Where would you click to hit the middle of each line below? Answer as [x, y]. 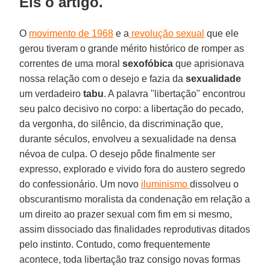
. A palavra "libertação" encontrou [175, 93]
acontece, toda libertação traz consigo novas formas [130, 259]
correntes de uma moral [71, 63]
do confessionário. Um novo [80, 184]
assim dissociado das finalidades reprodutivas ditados [135, 229]
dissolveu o [215, 184]
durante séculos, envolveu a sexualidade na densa [128, 139]
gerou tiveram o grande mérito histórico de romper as [132, 48]
